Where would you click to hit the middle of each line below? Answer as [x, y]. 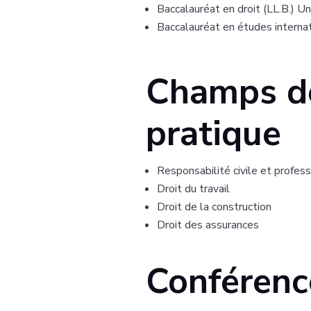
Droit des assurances [208, 225]
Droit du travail [193, 188]
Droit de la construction [214, 207]
